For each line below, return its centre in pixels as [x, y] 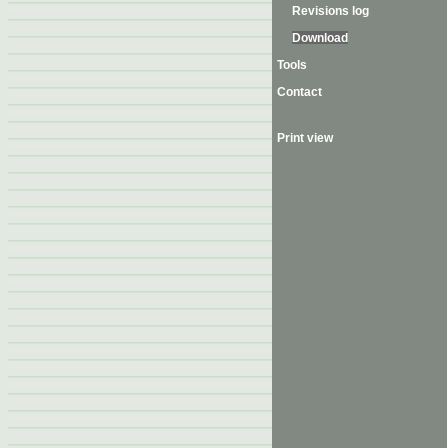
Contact [299, 91]
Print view [305, 137]
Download [320, 37]
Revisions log [330, 10]
